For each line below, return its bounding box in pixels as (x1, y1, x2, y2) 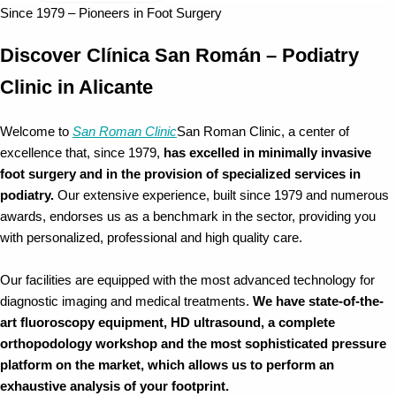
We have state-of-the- (253, 294, 384, 309)
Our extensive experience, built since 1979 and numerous (54, 188, 389, 203)
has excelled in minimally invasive (164, 146, 371, 161)
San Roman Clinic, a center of (177, 125, 349, 140)
